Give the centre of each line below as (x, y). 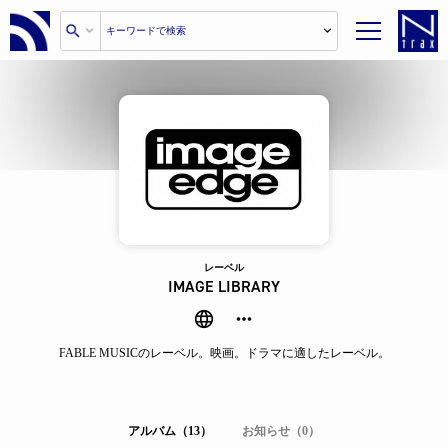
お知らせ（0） (281, 431)
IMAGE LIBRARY (224, 286)
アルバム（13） (170, 431)
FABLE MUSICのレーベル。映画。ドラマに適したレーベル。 (224, 353)
